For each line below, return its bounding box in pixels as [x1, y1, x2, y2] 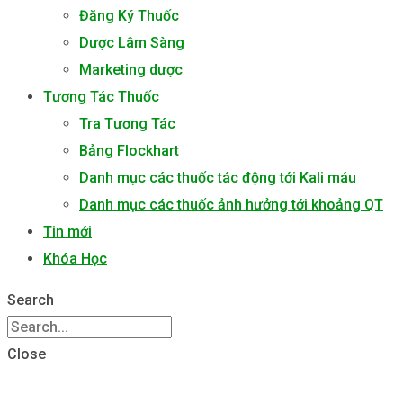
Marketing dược [79, 61, 183, 78]
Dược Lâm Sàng [79, 34, 184, 51]
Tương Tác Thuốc [43, 88, 159, 105]
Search [7, 291, 54, 309]
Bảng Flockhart [79, 142, 179, 159]
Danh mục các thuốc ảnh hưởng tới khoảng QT [79, 196, 383, 213]
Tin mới [43, 223, 92, 240]
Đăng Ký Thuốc [79, 7, 179, 24]
